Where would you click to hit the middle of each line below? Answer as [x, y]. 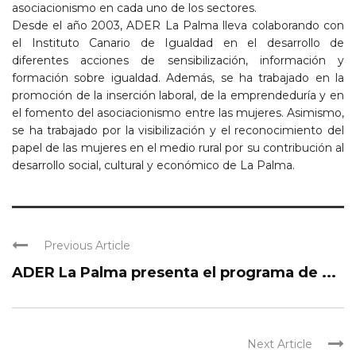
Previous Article [87, 245]
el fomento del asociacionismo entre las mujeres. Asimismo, [178, 112]
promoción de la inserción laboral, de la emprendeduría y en [178, 95]
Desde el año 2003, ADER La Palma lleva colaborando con [178, 25]
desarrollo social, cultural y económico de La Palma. [153, 165]
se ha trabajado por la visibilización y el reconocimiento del [178, 130]
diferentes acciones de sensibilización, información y [178, 60]
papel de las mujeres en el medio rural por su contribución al [178, 147]
